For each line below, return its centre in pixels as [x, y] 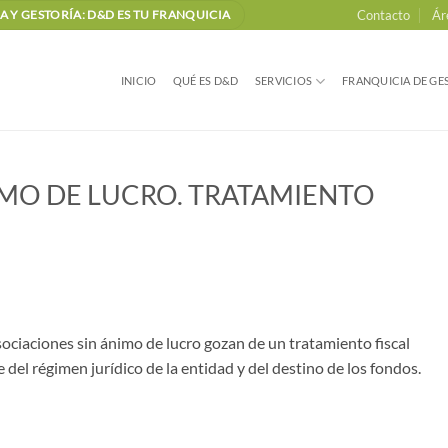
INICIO [138, 80]
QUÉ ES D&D [206, 80]
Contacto [383, 15]
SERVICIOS [284, 80]
